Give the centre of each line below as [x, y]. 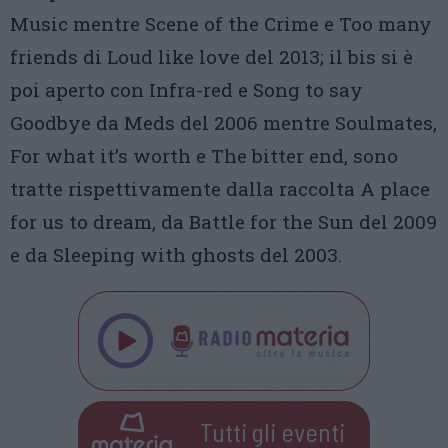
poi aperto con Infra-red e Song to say [186, 90]
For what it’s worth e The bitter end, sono [204, 156]
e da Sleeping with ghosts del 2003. [176, 255]
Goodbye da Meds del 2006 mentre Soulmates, [223, 123]
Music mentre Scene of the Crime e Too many [221, 24]
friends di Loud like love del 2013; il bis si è [211, 57]
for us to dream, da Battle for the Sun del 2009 [223, 222]
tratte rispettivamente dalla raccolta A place [220, 189]
